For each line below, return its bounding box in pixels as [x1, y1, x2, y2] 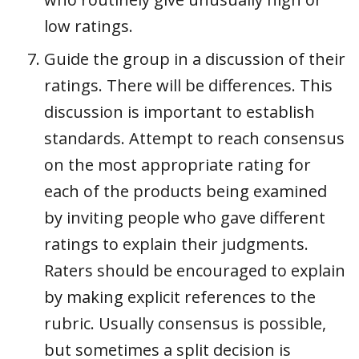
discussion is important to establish [44, 100, 315, 123]
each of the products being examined [44, 179, 327, 202]
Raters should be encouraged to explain [44, 259, 345, 281]
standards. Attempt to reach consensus [44, 127, 345, 149]
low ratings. [44, 14, 133, 37]
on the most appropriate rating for [44, 153, 311, 175]
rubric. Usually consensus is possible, [44, 312, 326, 334]
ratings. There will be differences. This [44, 74, 333, 96]
